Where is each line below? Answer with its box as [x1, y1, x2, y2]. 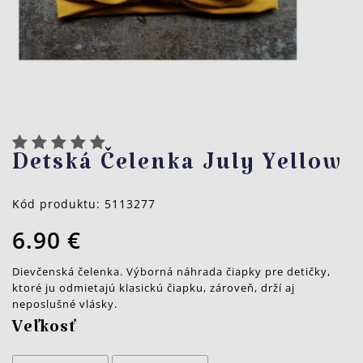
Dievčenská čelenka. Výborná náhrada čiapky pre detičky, [12, 264, 331, 279]
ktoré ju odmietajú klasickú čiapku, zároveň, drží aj [12, 280, 295, 295]
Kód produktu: [12, 196, 105, 211]
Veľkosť [12, 319, 76, 344]
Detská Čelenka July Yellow [12, 152, 343, 185]
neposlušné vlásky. [12, 297, 117, 311]
